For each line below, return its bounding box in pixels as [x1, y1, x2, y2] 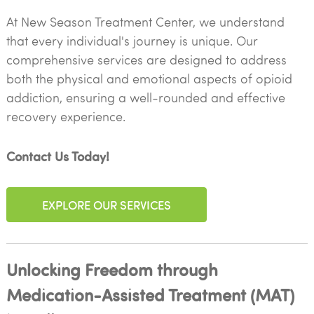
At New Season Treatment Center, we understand [6, 13, 285, 30]
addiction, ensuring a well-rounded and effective [6, 89, 285, 106]
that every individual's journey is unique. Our [6, 32, 258, 49]
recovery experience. [6, 108, 125, 125]
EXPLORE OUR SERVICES [41, 196, 171, 212]
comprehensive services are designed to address [6, 51, 287, 68]
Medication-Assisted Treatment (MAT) [6, 282, 294, 306]
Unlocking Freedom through [6, 257, 218, 280]
